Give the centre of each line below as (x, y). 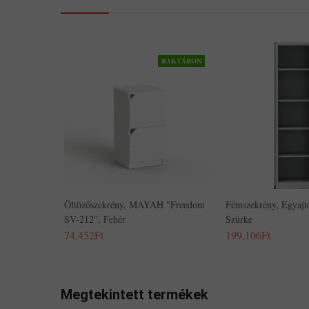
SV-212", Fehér (95, 219)
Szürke (239, 219)
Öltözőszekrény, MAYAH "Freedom (134, 205)
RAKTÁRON (181, 61)
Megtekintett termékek (134, 295)
